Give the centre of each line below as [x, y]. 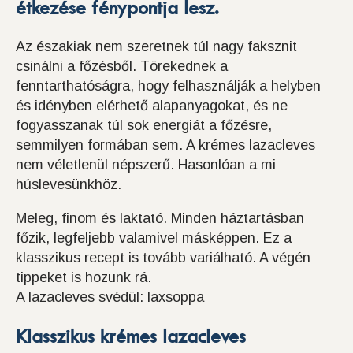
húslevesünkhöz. [69, 185]
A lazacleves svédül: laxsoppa [110, 297]
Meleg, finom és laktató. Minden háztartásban [160, 219]
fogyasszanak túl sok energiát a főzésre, [144, 126]
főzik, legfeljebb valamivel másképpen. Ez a [154, 238]
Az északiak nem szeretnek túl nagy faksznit [156, 47]
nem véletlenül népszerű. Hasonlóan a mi [146, 165]
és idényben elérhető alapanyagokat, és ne [152, 106]
